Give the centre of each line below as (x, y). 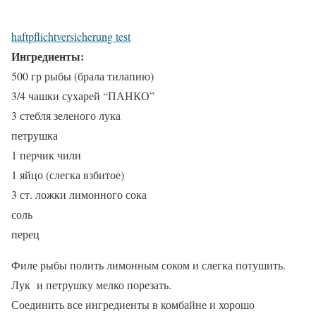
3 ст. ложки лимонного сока (79, 194)
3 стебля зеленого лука (66, 115)
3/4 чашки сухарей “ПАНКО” (83, 95)
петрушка (35, 135)
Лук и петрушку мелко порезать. (91, 284)
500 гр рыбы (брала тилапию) (83, 75)
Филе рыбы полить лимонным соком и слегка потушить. (148, 265)
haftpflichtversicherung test (71, 36)
